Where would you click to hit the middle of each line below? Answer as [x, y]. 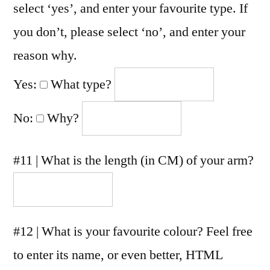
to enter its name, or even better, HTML [118, 255]
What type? [81, 84]
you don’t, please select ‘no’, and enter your [129, 32]
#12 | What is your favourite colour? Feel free [133, 232]
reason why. [45, 55]
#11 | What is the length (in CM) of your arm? [133, 161]
